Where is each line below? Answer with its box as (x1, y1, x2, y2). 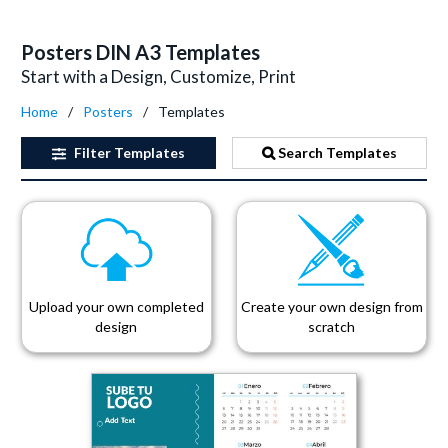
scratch (308, 318, 356, 335)
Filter (70, 144, 114, 161)
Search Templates (275, 144, 398, 161)
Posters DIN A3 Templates (21, 40, 260, 64)
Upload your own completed (28, 298, 204, 315)
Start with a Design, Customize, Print (21, 66, 296, 87)
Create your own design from (240, 298, 423, 315)
